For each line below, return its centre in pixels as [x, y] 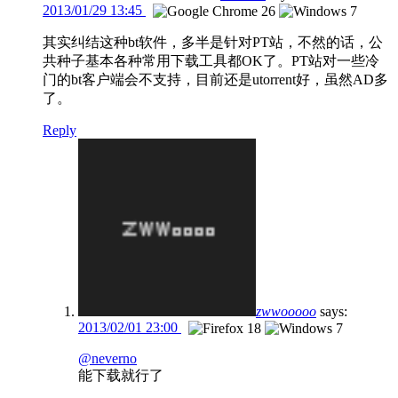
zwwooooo [286, 311]
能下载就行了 [121, 376]
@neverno [107, 359]
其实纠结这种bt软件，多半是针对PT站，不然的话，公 [213, 42]
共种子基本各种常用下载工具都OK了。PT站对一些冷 [211, 60]
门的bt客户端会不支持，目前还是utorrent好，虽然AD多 [215, 79]
